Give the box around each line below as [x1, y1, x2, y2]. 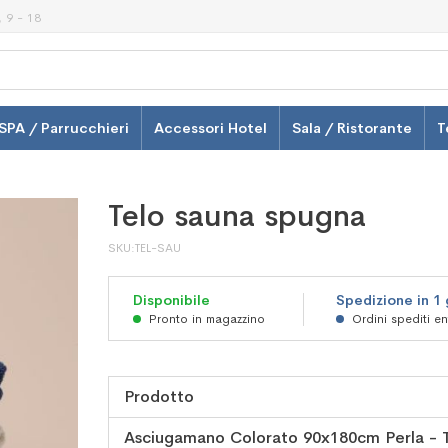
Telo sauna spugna [107, 197, 366, 236]
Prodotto [123, 386, 194, 408]
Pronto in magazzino [148, 311, 265, 328]
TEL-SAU [134, 240, 181, 257]
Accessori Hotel [154, 119, 267, 138]
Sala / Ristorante [292, 119, 412, 138]
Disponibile [132, 291, 210, 310]
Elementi [106, 417, 171, 439]
